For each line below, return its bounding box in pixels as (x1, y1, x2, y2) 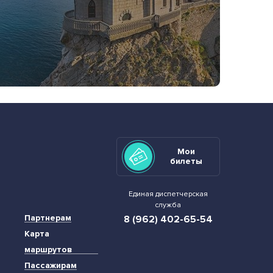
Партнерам (24, 213, 72, 223)
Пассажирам (24, 260, 77, 271)
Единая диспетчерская (128, 190, 208, 198)
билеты (170, 156, 203, 166)
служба (155, 200, 182, 209)
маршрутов (24, 244, 73, 255)
